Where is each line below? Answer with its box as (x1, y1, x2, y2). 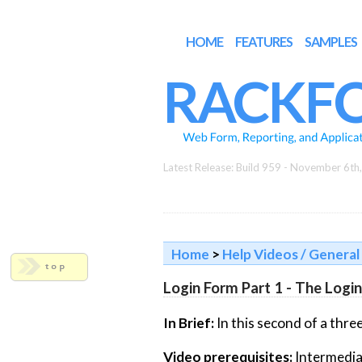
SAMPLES (305, 34, 358, 50)
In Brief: (162, 314, 214, 332)
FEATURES (235, 34, 293, 50)
